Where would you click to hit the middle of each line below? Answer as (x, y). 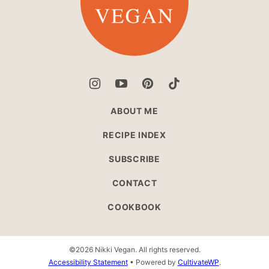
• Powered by (153, 262)
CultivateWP (198, 262)
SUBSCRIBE (134, 159)
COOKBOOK (134, 207)
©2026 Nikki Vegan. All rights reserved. (134, 249)
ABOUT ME (134, 110)
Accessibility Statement (88, 262)
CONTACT (134, 183)
